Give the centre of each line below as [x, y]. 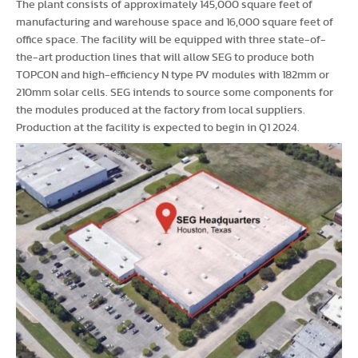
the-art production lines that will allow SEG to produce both [165, 58]
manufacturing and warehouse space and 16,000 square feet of [175, 22]
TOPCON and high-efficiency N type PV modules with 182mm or [173, 75]
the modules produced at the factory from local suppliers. [161, 110]
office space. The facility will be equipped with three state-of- [171, 40]
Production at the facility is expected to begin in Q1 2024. [158, 128]
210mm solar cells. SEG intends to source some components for [175, 93]
